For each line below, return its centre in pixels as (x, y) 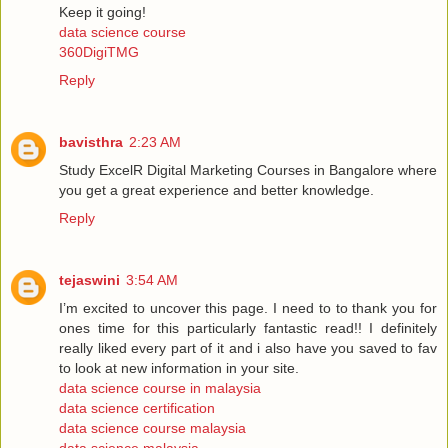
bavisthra (91, 142)
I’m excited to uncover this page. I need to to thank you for (248, 308)
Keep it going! (102, 12)
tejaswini (89, 280)
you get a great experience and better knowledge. (216, 190)
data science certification (137, 408)
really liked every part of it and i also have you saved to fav (248, 348)
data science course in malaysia (160, 388)
